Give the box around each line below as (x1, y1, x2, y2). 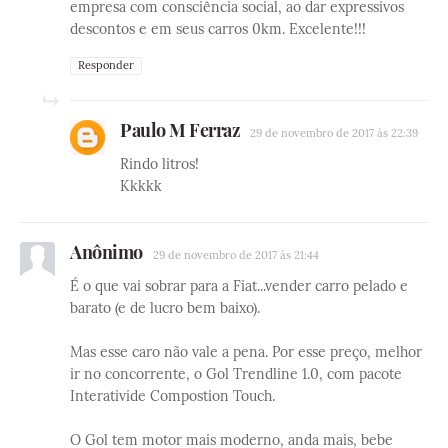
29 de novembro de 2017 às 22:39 (250, 126, 418, 141)
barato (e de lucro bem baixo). (70, 299, 260, 318)
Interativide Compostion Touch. (70, 387, 275, 406)
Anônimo (70, 240, 143, 265)
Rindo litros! (120, 155, 199, 174)
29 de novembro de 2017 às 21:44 (152, 248, 319, 263)
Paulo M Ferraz (120, 118, 240, 143)
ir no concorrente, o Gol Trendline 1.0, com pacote (70, 365, 402, 384)
